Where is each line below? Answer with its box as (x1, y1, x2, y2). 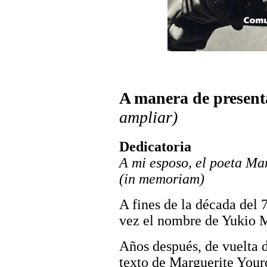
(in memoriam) (119, 170, 204, 187)
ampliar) (119, 107, 178, 126)
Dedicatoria (119, 138, 191, 154)
